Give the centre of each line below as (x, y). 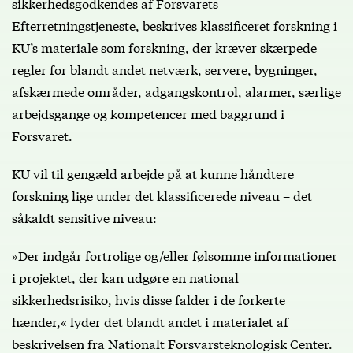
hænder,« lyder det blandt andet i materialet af (150, 321)
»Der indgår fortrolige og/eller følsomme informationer (175, 255)
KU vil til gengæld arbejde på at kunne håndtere (153, 173)
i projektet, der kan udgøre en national (125, 277)
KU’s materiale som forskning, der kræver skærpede (164, 46)
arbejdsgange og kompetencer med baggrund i (148, 113)
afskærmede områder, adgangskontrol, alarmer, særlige (176, 91)
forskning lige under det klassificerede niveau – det (162, 195)
